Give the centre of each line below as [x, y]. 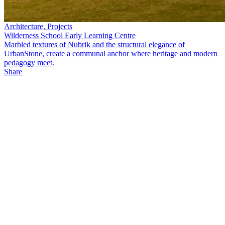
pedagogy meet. [29, 63]
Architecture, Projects [38, 26]
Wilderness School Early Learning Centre [70, 35]
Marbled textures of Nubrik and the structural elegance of [94, 44]
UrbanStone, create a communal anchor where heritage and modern [111, 53]
